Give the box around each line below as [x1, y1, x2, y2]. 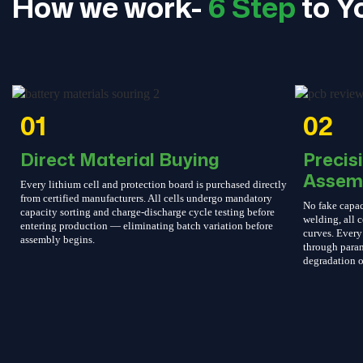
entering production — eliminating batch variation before [20, 220, 273, 233]
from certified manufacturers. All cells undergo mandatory [20, 193, 272, 205]
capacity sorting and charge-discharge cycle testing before [20, 207, 275, 219]
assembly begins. [20, 234, 95, 246]
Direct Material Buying [20, 147, 220, 173]
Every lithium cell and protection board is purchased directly [20, 179, 287, 191]
